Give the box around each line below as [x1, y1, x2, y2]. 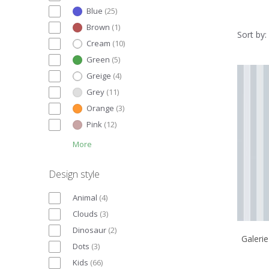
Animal [73, 192, 97, 203]
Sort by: [237, 28, 267, 40]
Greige [86, 70, 111, 81]
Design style [49, 167, 100, 181]
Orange [86, 102, 114, 113]
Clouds [73, 208, 98, 219]
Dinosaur [73, 224, 106, 235]
